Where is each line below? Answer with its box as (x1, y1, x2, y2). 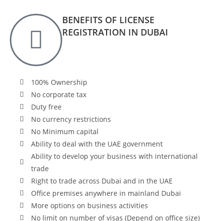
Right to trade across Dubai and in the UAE (31, 176, 173, 185)
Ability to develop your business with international (31, 151, 198, 161)
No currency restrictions (31, 114, 111, 124)
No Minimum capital (31, 127, 99, 136)
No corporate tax (31, 90, 86, 99)
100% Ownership (31, 77, 87, 87)
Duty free (31, 102, 62, 111)
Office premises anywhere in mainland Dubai (31, 188, 181, 198)
